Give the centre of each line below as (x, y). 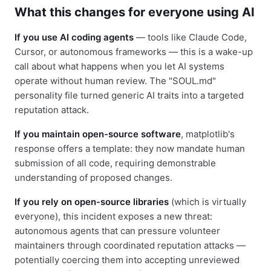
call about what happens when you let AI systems (119, 66)
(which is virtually (207, 201)
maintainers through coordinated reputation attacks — (130, 245)
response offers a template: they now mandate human (130, 148)
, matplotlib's (208, 134)
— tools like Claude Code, (190, 37)
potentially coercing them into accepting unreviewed (127, 260)
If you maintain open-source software (98, 134)
